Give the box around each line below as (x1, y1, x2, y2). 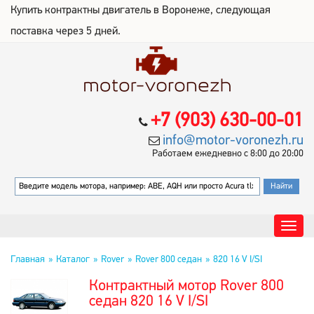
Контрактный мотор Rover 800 (89, 278, 284, 294)
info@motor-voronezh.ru (163, 134, 303, 148)
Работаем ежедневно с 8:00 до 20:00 (152, 149, 303, 159)
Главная (11, 254, 45, 265)
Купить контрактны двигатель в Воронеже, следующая (11, 5, 271, 16)
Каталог (56, 254, 90, 265)
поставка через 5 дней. (11, 26, 121, 37)
